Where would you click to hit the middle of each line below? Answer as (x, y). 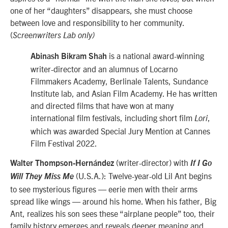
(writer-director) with (152, 162)
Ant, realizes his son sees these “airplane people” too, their (112, 213)
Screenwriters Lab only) (54, 36)
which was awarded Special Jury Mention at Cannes (120, 131)
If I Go (201, 163)
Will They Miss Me (42, 176)
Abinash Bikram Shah (69, 56)
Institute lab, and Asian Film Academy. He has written (124, 93)
